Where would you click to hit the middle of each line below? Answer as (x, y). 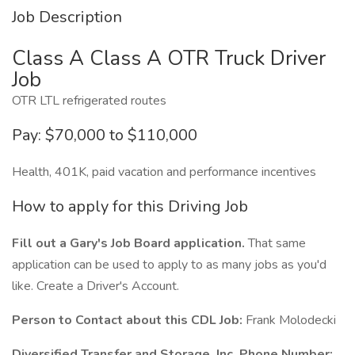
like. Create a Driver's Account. (95, 286)
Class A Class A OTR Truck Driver (169, 58)
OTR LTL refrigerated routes (89, 101)
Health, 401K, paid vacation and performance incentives (164, 172)
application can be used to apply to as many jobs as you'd (169, 265)
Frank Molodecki (289, 320)
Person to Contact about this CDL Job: (127, 320)
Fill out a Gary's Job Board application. (128, 243)
